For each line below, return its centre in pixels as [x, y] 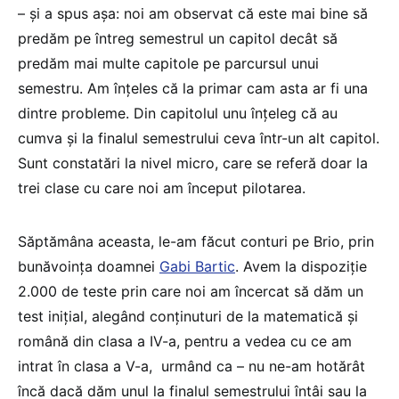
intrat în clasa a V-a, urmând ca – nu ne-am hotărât [191, 366]
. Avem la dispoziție [301, 266]
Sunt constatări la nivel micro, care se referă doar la [193, 163]
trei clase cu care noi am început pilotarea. [162, 187]
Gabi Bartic [197, 266]
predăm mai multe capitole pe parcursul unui [168, 63]
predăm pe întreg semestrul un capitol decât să [178, 38]
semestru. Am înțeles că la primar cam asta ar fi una [193, 88]
